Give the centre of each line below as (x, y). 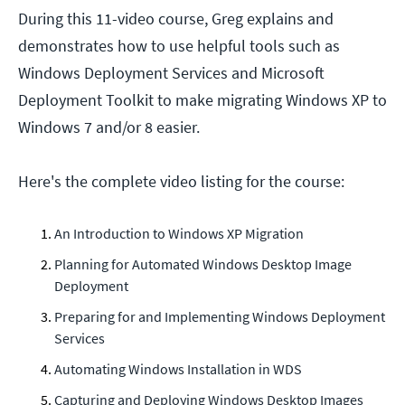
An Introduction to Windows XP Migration (179, 234)
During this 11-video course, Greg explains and (176, 19)
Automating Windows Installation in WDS (178, 369)
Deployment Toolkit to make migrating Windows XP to (202, 100)
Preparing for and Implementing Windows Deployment (220, 317)
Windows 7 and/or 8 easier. (109, 127)
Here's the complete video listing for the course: (181, 182)
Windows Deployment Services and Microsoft (171, 73)
